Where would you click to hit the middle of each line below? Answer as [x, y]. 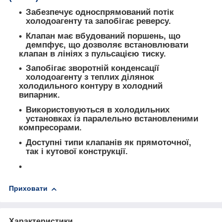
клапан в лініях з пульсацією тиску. [92, 54]
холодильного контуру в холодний [91, 86]
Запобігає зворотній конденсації [92, 68]
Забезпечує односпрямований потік [100, 12]
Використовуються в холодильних [98, 110]
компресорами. [50, 128]
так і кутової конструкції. [77, 151]
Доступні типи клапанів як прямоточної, [109, 142]
